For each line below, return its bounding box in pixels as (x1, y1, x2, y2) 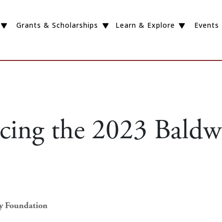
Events (194, 20, 220, 30)
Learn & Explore (115, 20, 175, 30)
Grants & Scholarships (16, 20, 98, 30)
